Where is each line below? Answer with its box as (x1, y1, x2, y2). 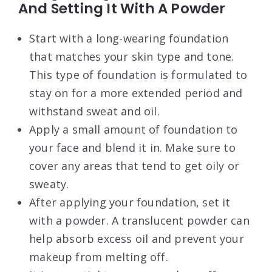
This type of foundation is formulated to (29, 67, 248, 82)
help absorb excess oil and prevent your (29, 231, 244, 246)
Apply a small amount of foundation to (29, 121, 238, 137)
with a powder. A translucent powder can (29, 212, 250, 228)
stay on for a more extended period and (29, 85, 243, 100)
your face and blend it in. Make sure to (29, 140, 236, 155)
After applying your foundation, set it (29, 194, 231, 209)
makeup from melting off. (29, 249, 168, 264)
